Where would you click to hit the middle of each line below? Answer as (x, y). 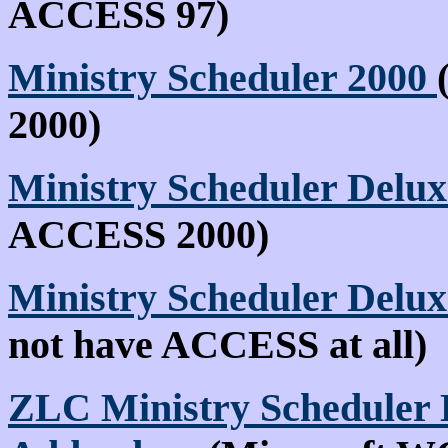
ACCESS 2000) (138, 234)
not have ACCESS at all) (217, 344)
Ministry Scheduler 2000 (222, 77)
